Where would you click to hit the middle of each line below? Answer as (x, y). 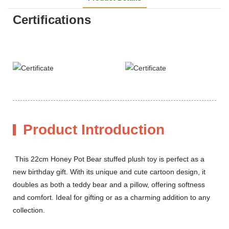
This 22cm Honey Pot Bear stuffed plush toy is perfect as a (109, 159)
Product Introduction (94, 129)
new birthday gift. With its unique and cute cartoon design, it (109, 171)
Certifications (52, 19)
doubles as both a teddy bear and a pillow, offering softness (109, 184)
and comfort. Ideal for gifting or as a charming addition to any (111, 197)
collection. (29, 210)
